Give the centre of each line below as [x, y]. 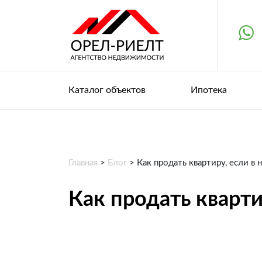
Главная [83, 163]
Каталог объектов [107, 90]
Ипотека [209, 90]
